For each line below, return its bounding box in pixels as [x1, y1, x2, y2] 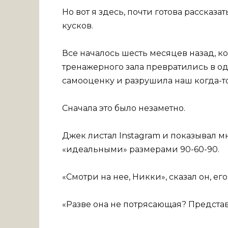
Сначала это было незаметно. [62, 103, 185, 113]
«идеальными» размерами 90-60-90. [62, 145, 219, 155]
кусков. [62, 20, 93, 31]
